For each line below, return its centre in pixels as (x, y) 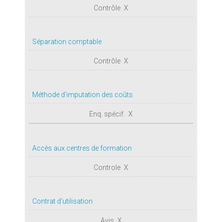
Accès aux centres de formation (82, 148)
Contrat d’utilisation (62, 201)
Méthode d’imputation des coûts (83, 94)
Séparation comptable (67, 41)
